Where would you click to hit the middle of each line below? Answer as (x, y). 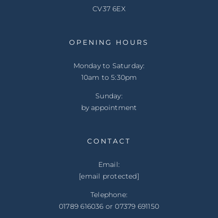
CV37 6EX (109, 9)
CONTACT (109, 141)
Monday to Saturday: (109, 65)
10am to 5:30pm (109, 77)
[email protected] (109, 176)
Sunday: (109, 96)
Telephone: (109, 194)
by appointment (109, 107)
